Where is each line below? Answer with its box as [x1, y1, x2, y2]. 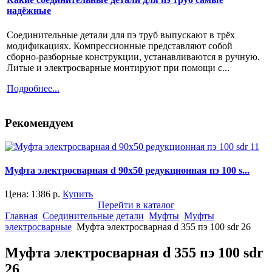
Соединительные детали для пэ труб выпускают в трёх [7, 29, 235, 40]
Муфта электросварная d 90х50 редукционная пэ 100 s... [5, 165, 250, 176]
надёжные [7, 5, 51, 16]
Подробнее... [7, 83, 59, 93]
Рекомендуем [5, 117, 73, 130]
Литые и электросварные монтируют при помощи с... [7, 62, 229, 73]
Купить [63, 189, 93, 200]
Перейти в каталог [97, 200, 175, 211]
